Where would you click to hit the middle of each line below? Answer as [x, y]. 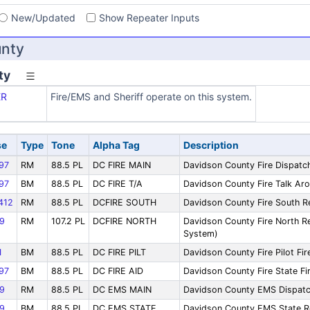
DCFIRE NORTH [124, 221]
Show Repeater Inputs [149, 18]
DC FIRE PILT [119, 252]
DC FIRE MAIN [121, 165]
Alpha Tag [116, 145]
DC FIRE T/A [117, 184]
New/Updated [43, 18]
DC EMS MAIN [122, 290]
